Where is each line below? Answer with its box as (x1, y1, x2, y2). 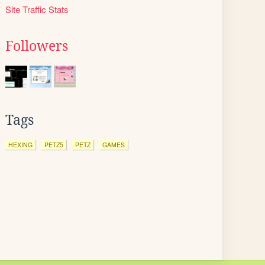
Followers (5, 38, 68, 54)
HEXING (8, 140, 33, 149)
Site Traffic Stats (5, 3, 69, 15)
